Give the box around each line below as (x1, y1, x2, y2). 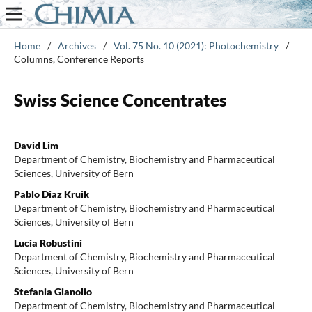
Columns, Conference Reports (13, 52, 144, 65)
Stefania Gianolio (13, 285, 92, 297)
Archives (57, 39, 96, 52)
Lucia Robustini (13, 236, 82, 249)
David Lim (13, 139, 58, 151)
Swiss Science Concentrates (13, 89, 227, 110)
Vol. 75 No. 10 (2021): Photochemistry (113, 39, 279, 52)
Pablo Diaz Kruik (13, 187, 89, 200)
